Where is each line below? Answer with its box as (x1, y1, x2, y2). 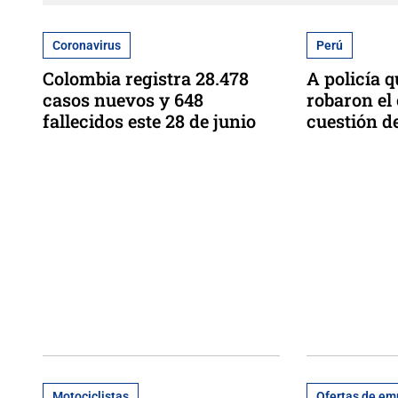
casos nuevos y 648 (43, 87, 203, 111)
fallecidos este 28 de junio (43, 108, 256, 132)
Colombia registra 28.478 (43, 66, 249, 90)
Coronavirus (52, 37, 121, 52)
